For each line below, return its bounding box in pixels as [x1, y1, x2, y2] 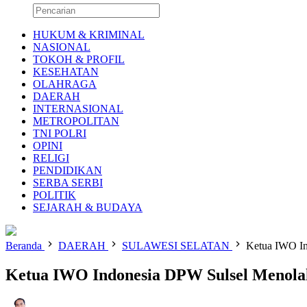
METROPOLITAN [33, 115, 119, 127]
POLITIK [33, 189, 76, 201]
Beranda [5, 240, 42, 251]
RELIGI [33, 152, 69, 164]
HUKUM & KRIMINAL [33, 29, 145, 40]
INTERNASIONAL [33, 103, 123, 114]
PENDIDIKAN [33, 164, 102, 176]
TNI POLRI [33, 127, 86, 139]
